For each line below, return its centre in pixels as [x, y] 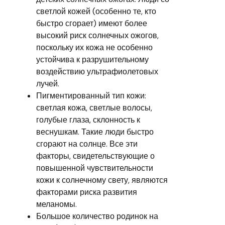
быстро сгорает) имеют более [92, 23]
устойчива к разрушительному [92, 59]
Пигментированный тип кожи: [91, 95]
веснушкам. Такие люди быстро [95, 132]
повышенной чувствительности [95, 168]
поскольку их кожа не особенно [94, 47]
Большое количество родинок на [97, 216]
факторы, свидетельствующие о [95, 156]
